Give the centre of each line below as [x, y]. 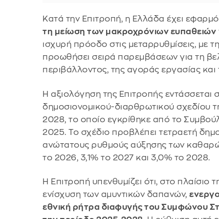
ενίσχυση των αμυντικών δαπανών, [116, 195]
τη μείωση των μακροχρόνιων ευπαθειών [130, 32]
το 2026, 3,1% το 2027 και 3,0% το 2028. [126, 157]
